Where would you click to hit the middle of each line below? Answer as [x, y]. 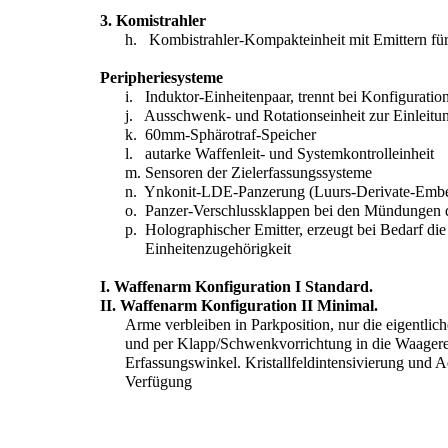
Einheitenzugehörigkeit [208, 248]
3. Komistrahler [153, 20]
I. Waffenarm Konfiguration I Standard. [236, 286]
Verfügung [158, 381]
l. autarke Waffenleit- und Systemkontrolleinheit [279, 153]
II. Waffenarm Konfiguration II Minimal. [239, 305]
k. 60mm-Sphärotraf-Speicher [220, 134]
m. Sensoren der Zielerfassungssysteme [248, 172]
